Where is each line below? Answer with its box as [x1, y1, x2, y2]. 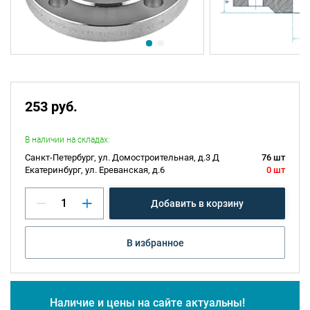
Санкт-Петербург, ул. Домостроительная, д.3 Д [25, 152, 220, 163]
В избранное [126, 237, 184, 248]
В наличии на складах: [25, 135, 111, 145]
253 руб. [25, 98, 78, 116]
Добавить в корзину [150, 198, 244, 210]
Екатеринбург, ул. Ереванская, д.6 [25, 165, 165, 176]
